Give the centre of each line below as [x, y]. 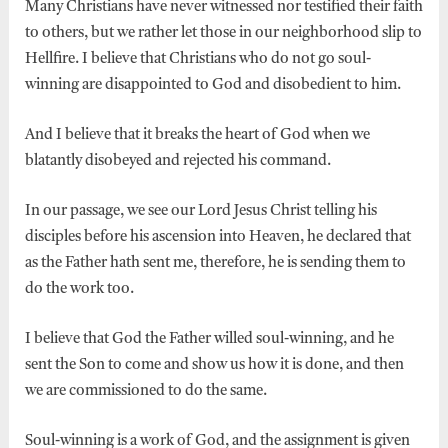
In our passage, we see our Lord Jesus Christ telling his [200, 211]
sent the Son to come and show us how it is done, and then [214, 365]
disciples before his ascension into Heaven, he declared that [217, 237]
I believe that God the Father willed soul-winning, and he [209, 339]
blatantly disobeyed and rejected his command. [177, 161]
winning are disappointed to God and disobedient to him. [212, 85]
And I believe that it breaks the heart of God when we [197, 135]
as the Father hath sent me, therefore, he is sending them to [215, 263]
